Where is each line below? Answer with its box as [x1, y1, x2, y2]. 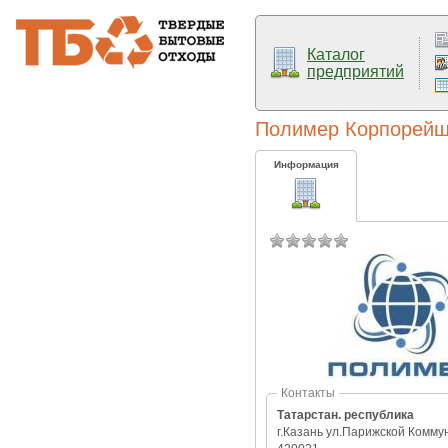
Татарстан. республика [277, 408, 414, 422]
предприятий [307, 63, 404, 80]
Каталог [307, 46, 365, 63]
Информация [273, 159, 339, 170]
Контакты [281, 386, 335, 400]
